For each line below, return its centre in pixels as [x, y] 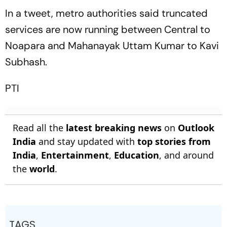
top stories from [174, 142]
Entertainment [75, 155]
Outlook [196, 128]
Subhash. [26, 62]
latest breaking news [114, 128]
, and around [186, 155]
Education [137, 155]
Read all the [39, 128]
